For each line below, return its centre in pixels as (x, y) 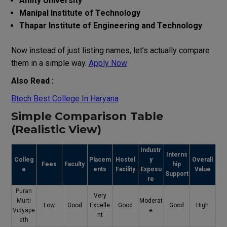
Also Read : (32, 81)
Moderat (151, 200)
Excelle (100, 205)
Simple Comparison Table (87, 116)
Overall (203, 159)
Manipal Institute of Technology (80, 13)
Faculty (75, 164)
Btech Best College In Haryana (65, 98)
